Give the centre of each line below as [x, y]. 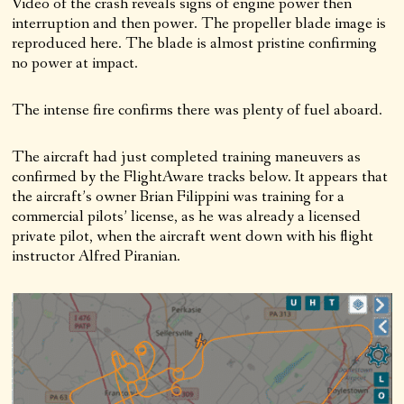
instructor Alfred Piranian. [96, 256]
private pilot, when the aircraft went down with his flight [193, 236]
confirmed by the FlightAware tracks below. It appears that [200, 176]
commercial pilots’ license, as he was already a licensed [187, 216]
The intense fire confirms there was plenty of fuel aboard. [197, 110]
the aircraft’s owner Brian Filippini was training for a [179, 196]
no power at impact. [75, 63]
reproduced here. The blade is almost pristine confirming [195, 43]
